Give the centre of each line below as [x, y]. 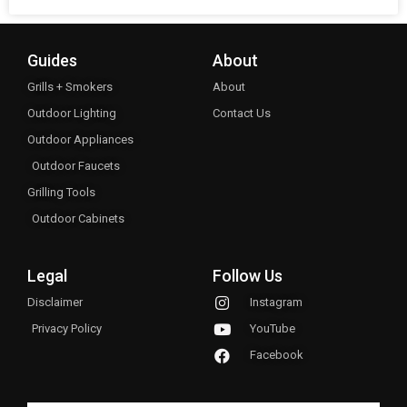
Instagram [277, 303]
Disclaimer [55, 303]
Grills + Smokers [70, 87]
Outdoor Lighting [72, 114]
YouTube [273, 329]
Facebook [277, 355]
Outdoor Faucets [76, 166]
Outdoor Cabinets [78, 219]
